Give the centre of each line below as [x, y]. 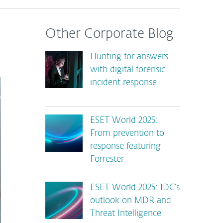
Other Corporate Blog [110, 34]
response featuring [125, 147]
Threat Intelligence [126, 214]
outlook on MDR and [131, 201]
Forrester [107, 160]
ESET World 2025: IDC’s [135, 188]
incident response [123, 83]
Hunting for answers [129, 57]
